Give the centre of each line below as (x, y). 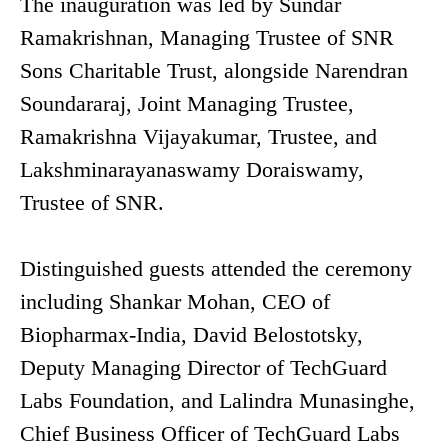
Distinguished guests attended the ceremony (216, 269)
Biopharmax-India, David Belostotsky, (191, 335)
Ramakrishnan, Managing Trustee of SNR (207, 38)
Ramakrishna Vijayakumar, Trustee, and (198, 137)
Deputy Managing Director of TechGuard (203, 368)
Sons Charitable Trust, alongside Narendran (214, 71)
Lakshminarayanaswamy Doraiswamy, (192, 170)
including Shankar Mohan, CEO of (175, 302)
